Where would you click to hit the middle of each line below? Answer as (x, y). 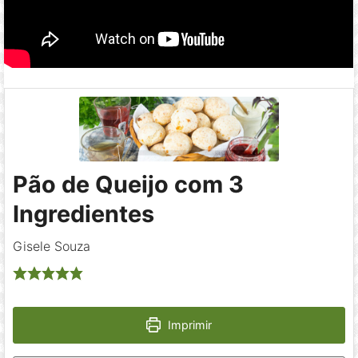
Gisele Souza (52, 246)
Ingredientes (84, 213)
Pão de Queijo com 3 (129, 184)
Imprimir (189, 324)
